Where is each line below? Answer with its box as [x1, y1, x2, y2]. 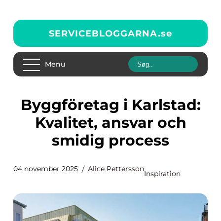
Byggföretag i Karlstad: [20, 96, 32, 114]
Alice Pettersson [88, 164, 144, 173]
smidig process [52, 131, 169, 149]
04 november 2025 [13, 164, 78, 173]
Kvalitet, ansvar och [35, 113, 186, 132]
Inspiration [144, 169, 181, 178]
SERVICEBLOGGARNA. [49, 28, 161, 39]
